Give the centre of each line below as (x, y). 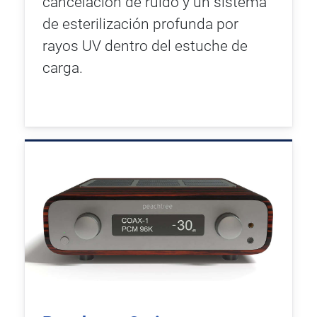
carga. (63, 68)
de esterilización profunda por (141, 24)
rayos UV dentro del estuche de (145, 46)
